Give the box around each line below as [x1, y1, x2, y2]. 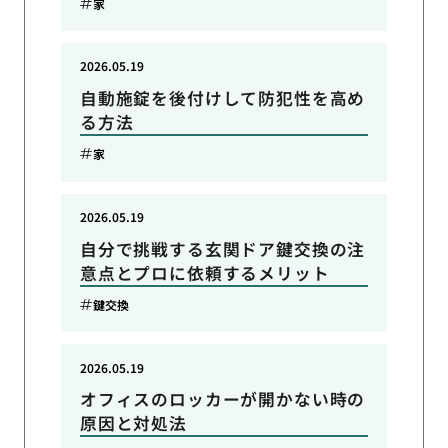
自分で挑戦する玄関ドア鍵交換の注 [79, 236, 366, 261]
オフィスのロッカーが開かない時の [79, 387, 366, 412]
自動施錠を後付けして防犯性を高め [79, 85, 366, 110]
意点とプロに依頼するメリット [79, 260, 330, 285]
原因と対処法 [79, 411, 187, 436]
